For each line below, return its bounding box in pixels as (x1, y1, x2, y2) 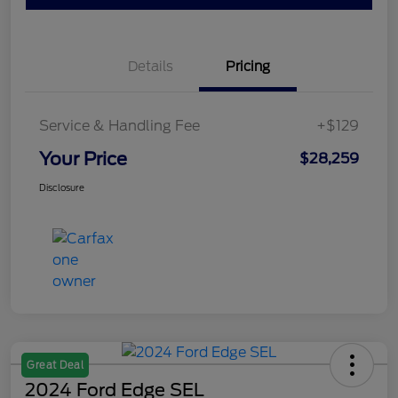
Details (127, 58, 173, 75)
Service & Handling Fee (39, 116, 200, 134)
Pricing (226, 58, 270, 75)
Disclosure (39, 181, 84, 193)
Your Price (39, 147, 127, 170)
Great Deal (27, 358, 84, 371)
